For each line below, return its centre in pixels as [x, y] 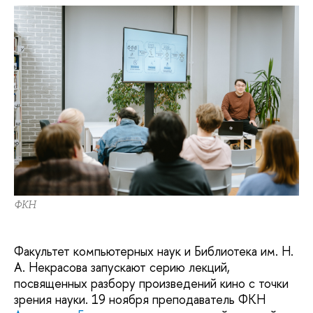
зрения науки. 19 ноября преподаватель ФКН [140, 300]
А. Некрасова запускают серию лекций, [122, 268]
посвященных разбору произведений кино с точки [151, 284]
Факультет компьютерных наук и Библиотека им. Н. [154, 252]
